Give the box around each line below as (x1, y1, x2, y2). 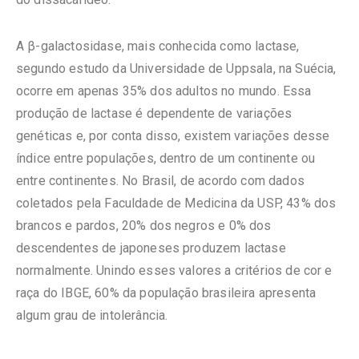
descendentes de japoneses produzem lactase (16, 240, 286, 256)
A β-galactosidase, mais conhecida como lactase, (16, 38, 300, 54)
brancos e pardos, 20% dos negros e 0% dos (16, 217, 272, 233)
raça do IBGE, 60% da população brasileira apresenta (16, 284, 317, 301)
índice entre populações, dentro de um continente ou (16, 150, 316, 166)
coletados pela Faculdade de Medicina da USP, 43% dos (16, 195, 337, 211)
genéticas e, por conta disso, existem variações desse (16, 127, 330, 143)
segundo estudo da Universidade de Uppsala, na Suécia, (16, 60, 337, 76)
